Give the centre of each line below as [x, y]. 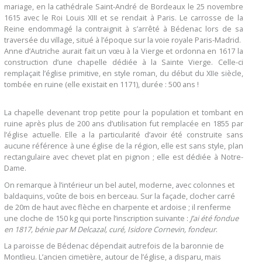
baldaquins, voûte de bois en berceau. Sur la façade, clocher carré [119, 196]
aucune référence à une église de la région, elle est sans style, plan [123, 145]
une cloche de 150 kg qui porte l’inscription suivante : [97, 218]
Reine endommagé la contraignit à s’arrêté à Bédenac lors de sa [123, 29]
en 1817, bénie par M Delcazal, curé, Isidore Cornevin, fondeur [110, 229]
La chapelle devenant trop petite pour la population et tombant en [123, 112]
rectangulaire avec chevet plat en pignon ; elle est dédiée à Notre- [123, 156]
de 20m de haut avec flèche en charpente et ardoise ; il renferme [117, 207]
